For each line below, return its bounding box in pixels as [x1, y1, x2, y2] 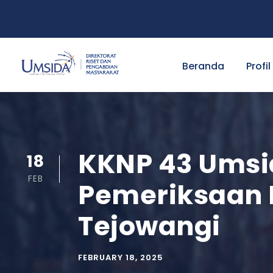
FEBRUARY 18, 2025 [78, 252, 163, 264]
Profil [246, 59, 271, 74]
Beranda [182, 59, 224, 74]
